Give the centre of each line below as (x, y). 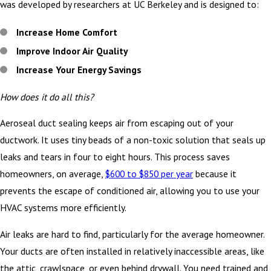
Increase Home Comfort (67, 32)
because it (215, 174)
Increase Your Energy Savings (79, 69)
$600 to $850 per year (149, 174)
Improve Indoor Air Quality (72, 51)
